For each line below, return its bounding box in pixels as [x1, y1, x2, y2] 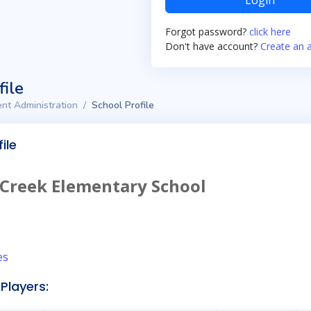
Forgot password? [165, 25, 249, 38]
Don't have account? [165, 40, 260, 53]
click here [249, 25, 291, 38]
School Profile [92, 99, 154, 112]
